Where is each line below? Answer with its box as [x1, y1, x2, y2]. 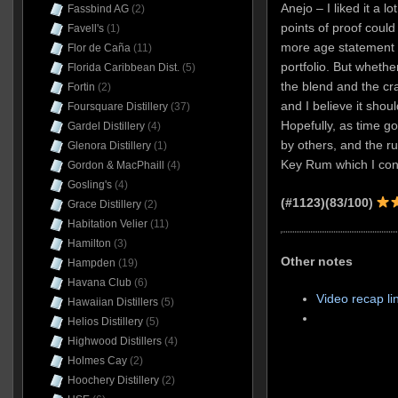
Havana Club [67, 276, 131, 289]
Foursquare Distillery [67, 100, 168, 113]
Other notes [280, 253, 353, 268]
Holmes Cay [67, 354, 127, 367]
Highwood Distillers [67, 335, 162, 347]
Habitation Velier [67, 218, 147, 230]
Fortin [67, 81, 95, 93]
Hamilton [67, 237, 111, 250]
